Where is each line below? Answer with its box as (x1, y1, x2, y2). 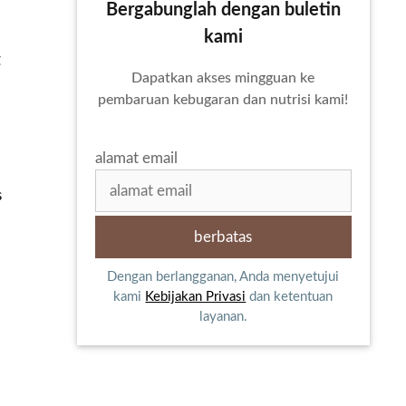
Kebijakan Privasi (145, 290, 246, 304)
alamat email (94, 150, 178, 166)
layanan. (198, 310, 247, 324)
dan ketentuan (246, 290, 333, 304)
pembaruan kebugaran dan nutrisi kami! (98, 92, 349, 107)
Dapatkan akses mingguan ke (131, 71, 315, 85)
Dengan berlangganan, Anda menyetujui (107, 270, 340, 284)
